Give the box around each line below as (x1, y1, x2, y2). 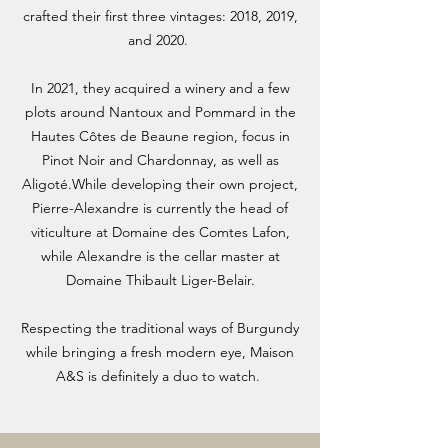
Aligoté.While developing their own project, (22, 175, 298, 193)
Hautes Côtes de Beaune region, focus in (30, 127, 290, 145)
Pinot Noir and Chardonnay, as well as (41, 151, 279, 169)
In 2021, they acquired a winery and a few (30, 79, 290, 97)
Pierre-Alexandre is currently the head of (32, 199, 288, 217)
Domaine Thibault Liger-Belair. (65, 271, 255, 289)
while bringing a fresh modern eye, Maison (26, 343, 294, 361)
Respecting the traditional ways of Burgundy (21, 319, 299, 337)
